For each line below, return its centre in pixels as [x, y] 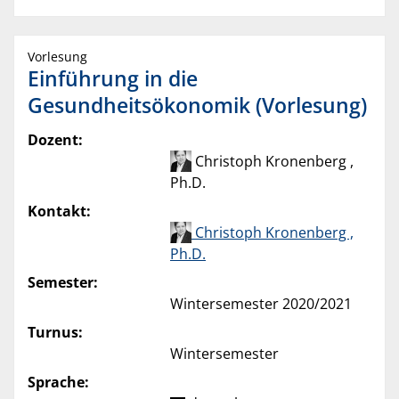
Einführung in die [113, 79]
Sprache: [58, 383]
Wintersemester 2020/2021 [261, 304]
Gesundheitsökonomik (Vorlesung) [197, 106]
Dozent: [55, 140]
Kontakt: [59, 212]
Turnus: [55, 333]
